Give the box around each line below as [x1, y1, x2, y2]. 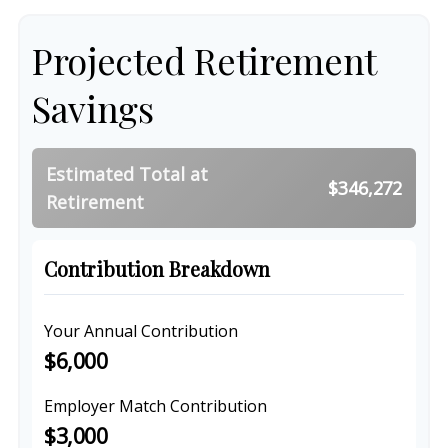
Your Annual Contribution [44, 320, 238, 342]
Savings [32, 84, 154, 132]
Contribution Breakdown [44, 256, 270, 282]
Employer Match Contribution [44, 395, 267, 417]
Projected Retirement [32, 36, 376, 84]
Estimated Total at [46, 162, 208, 186]
